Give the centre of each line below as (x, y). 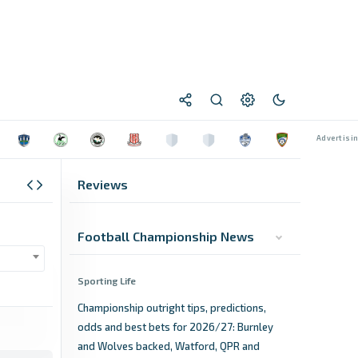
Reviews (103, 184)
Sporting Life (107, 280)
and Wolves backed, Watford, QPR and (169, 346)
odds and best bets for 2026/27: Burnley (175, 327)
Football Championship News (166, 236)
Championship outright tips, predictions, (172, 308)
